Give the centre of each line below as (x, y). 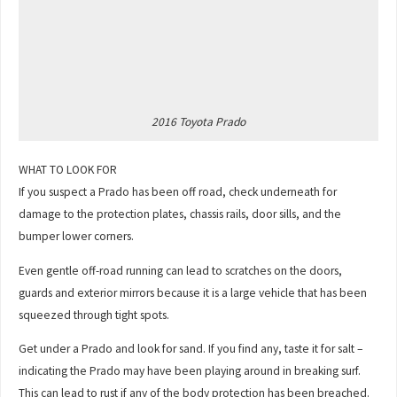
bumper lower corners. (77, 237)
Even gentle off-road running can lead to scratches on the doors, (181, 270)
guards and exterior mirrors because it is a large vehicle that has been (193, 292)
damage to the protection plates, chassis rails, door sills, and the (180, 214)
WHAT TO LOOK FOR (68, 170)
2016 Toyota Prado (198, 122)
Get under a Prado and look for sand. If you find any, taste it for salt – (191, 349)
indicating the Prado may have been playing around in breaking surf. (190, 371)
